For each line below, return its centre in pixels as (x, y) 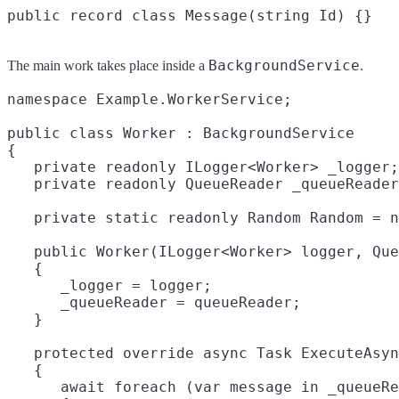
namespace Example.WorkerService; (150, 100)
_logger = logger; (110, 286)
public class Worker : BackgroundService (181, 134)
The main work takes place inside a (108, 66)
